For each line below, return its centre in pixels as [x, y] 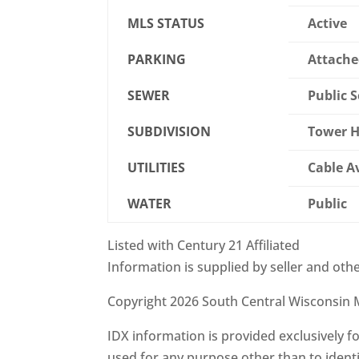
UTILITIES [157, 168]
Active [328, 24]
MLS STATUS [166, 24]
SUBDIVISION [169, 132]
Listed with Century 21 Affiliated [204, 246]
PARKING [157, 60]
